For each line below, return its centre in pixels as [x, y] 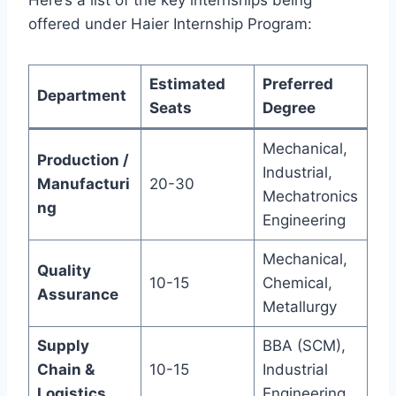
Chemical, [297, 283]
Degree [289, 108]
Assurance [77, 295]
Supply [63, 346]
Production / [83, 160]
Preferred [297, 84]
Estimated [187, 84]
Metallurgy [299, 307]
